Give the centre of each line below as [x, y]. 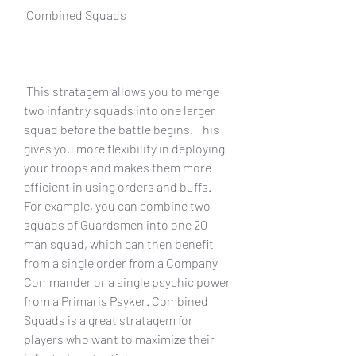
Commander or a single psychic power [127, 281]
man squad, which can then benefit [119, 243]
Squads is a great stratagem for [108, 319]
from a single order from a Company [121, 262]
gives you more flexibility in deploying [124, 148]
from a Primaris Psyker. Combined [116, 300]
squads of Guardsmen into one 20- [118, 224]
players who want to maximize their [119, 339]
